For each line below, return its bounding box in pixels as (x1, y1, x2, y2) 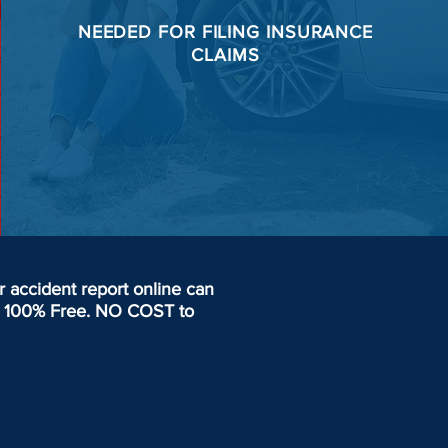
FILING (195, 22, 266, 42)
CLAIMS (191, 45, 260, 65)
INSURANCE (265, 22, 374, 42)
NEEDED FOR (77, 22, 196, 42)
